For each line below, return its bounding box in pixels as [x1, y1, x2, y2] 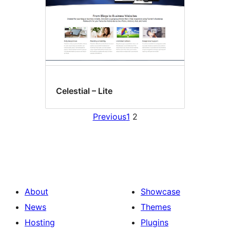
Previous [92, 111, 126, 122]
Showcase [141, 186, 180, 197]
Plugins [141, 217, 168, 227]
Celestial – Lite [56, 86, 112, 97]
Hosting [25, 217, 55, 227]
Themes [141, 201, 171, 212]
